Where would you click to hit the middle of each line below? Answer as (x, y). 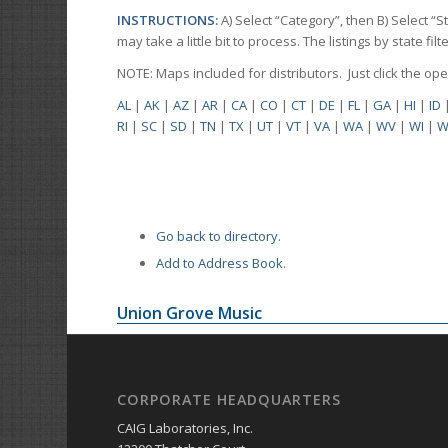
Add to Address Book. (221, 263)
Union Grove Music (190, 313)
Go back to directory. (219, 236)
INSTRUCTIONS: (169, 20)
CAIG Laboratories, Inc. (185, 428)
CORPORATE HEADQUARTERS (229, 400)
